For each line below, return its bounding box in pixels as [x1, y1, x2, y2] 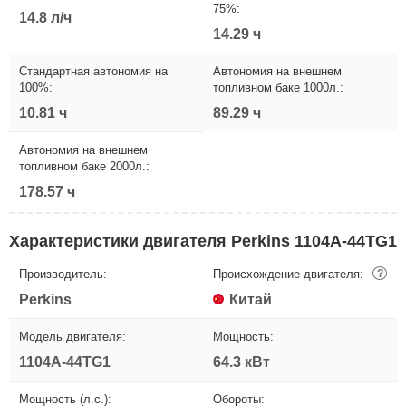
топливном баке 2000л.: [19, 159, 150, 173]
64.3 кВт [213, 353, 270, 370]
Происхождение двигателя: [213, 266, 363, 281]
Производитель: [19, 266, 107, 281]
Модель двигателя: [19, 329, 126, 343]
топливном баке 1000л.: [213, 80, 343, 94]
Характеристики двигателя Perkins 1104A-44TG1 [9, 231, 397, 250]
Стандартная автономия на [19, 63, 168, 78]
